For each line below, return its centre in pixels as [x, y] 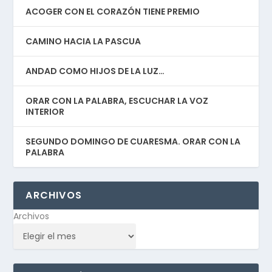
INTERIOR [45, 111]
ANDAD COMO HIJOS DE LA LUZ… [95, 71]
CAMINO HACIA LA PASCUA [83, 41]
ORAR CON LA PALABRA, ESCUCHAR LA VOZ [117, 100]
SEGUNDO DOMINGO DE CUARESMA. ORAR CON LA [133, 141]
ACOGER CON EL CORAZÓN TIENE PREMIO [113, 11]
